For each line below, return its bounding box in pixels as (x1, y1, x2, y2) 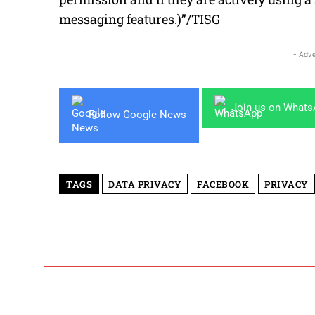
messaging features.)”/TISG (59, 10, 220, 27)
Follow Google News (89, 108, 186, 122)
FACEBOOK (197, 177, 249, 191)
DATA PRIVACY (108, 177, 181, 191)
